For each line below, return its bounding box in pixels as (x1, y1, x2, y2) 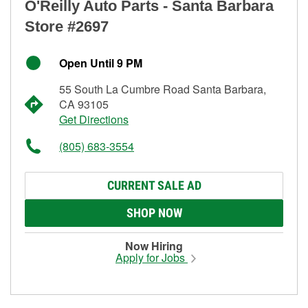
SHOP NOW (126, 205, 182, 220)
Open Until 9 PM (59, 54, 142, 71)
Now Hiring (125, 237, 183, 254)
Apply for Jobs (115, 249, 188, 265)
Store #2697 (25, 17, 109, 35)
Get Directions (59, 111, 129, 127)
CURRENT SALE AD (107, 177, 201, 192)
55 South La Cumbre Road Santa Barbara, (59, 80, 266, 97)
